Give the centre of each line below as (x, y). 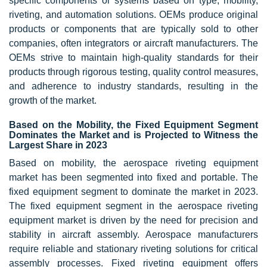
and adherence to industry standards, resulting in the (133, 86)
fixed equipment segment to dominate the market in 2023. (133, 191)
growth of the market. (53, 100)
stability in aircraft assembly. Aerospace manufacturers (133, 234)
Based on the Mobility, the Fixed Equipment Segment (133, 125)
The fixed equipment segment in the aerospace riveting (133, 206)
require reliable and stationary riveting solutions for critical (133, 249)
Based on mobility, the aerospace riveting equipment (133, 163)
